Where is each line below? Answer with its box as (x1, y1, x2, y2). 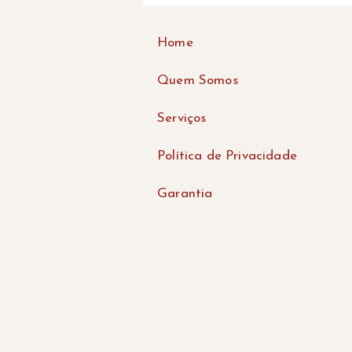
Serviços (157, 112, 207, 125)
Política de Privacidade (157, 149, 297, 163)
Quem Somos (157, 74, 238, 87)
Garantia (157, 187, 213, 200)
